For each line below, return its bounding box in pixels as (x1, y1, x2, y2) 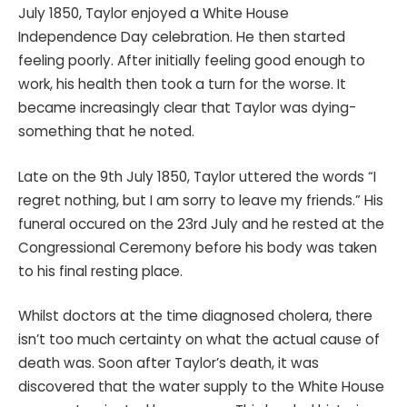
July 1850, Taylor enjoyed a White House (18, 3, 289, 23)
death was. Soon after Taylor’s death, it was (18, 353, 319, 373)
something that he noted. (18, 121, 194, 141)
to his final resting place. (18, 261, 186, 281)
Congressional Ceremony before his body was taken (18, 237, 377, 257)
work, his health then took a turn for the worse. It (18, 74, 346, 94)
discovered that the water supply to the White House (18, 377, 384, 397)
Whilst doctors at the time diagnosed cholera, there (18, 306, 372, 326)
